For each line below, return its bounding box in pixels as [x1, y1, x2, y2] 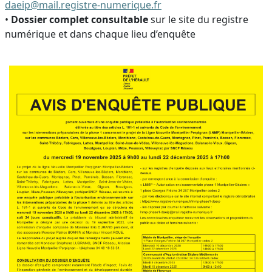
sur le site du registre [148, 13, 248, 26]
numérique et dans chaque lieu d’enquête [5, 27, 195, 41]
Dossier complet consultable [11, 13, 148, 26]
